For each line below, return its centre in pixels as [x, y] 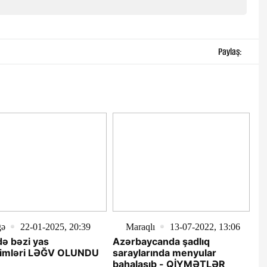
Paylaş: [230, 52]
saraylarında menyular [164, 252]
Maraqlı [140, 226]
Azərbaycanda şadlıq [161, 241]
